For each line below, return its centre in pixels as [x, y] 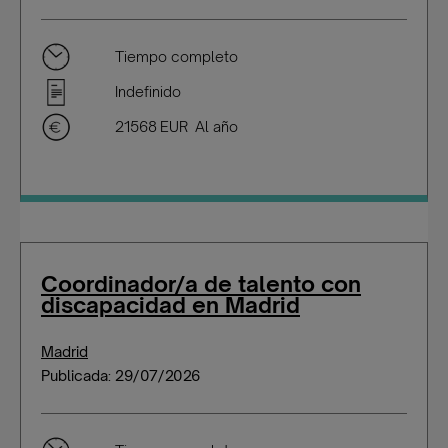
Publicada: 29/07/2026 [120, 375]
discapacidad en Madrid [170, 304]
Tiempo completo [176, 56]
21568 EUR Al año [176, 126]
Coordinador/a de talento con [201, 283]
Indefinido [148, 91]
